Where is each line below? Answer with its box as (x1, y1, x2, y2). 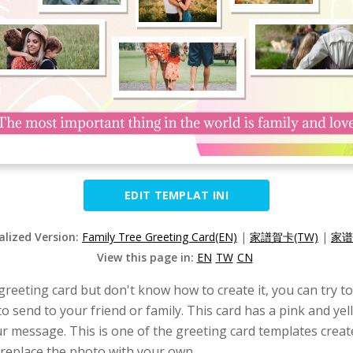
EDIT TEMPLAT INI (124, 188, 229, 203)
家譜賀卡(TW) (250, 229, 318, 244)
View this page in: (96, 250, 197, 265)
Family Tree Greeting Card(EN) (82, 229, 237, 244)
